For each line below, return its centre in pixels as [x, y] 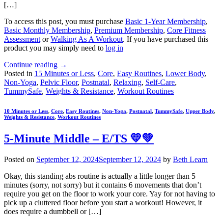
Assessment [22, 39]
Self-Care [160, 82]
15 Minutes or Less [64, 74]
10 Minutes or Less [26, 111]
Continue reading [32, 65]
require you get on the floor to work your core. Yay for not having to [110, 194]
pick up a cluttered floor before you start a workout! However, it [103, 203]
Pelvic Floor [59, 82]
